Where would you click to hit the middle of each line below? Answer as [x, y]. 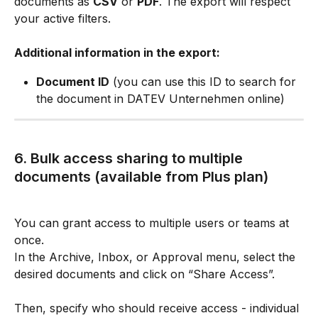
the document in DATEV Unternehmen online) [160, 98]
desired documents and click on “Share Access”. [144, 274]
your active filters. [62, 18]
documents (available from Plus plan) [141, 177]
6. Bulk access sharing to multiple [130, 159]
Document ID [73, 81]
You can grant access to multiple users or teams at [153, 223]
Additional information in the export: [117, 53]
